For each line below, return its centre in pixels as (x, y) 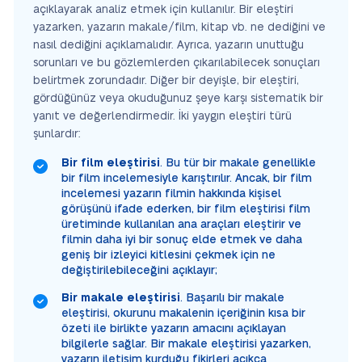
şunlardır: (57, 134)
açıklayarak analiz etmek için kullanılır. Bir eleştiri (163, 9)
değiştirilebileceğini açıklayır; (139, 270)
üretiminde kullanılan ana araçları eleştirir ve (181, 224)
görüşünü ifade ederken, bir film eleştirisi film (186, 209)
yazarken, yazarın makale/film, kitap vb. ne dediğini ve (179, 27)
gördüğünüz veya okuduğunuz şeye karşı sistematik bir (178, 98)
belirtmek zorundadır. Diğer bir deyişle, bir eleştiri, (166, 80)
